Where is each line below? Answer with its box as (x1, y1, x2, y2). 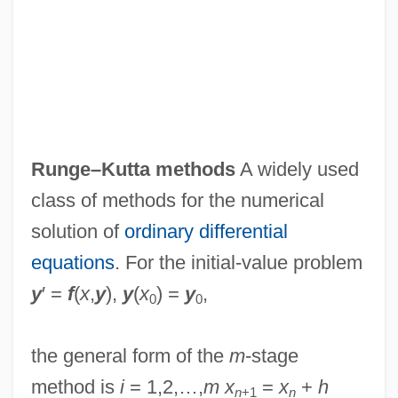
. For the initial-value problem (114, 251, 362, 274)
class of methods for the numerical (30, 188, 324, 211)
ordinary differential (123, 219, 288, 243)
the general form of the (30, 344, 229, 367)
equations (30, 251, 115, 274)
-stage (244, 344, 298, 367)
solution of (30, 219, 124, 243)
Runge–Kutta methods (30, 157, 235, 180)
